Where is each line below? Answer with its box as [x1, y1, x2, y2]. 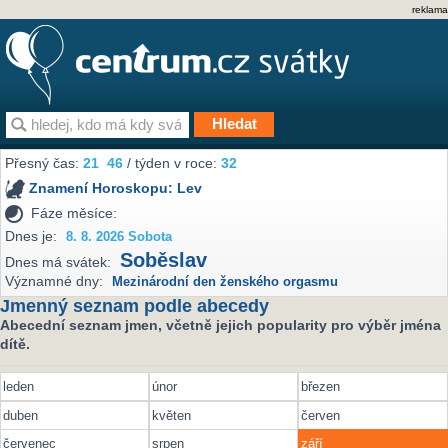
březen [301, 379, 341, 395]
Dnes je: [5, 227, 58, 244]
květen [152, 407, 192, 423]
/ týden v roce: [123, 155, 222, 172]
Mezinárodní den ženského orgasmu [112, 275, 339, 290]
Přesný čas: [5, 155, 84, 172]
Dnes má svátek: [5, 254, 112, 271]
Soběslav [120, 249, 208, 272]
